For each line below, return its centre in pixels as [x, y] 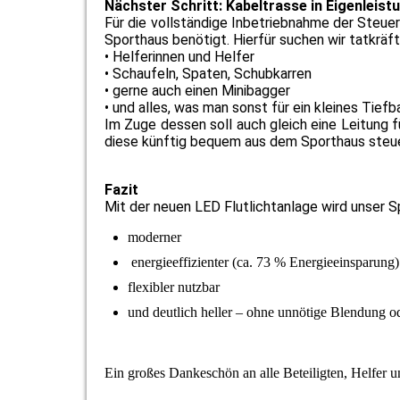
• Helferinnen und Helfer [179, 57]
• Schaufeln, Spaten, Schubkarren [208, 74]
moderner [154, 237]
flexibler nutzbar [175, 287]
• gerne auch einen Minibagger [197, 91]
